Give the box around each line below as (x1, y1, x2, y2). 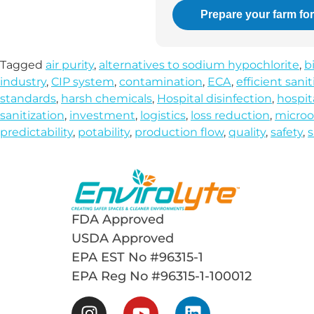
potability (78, 125, 130, 139)
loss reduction (191, 109, 270, 122)
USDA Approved (71, 231, 174, 247)
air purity (46, 58, 94, 71)
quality (228, 125, 266, 139)
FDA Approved (71, 212, 164, 228)
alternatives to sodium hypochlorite (99, 58, 299, 71)
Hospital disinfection (157, 92, 272, 105)
